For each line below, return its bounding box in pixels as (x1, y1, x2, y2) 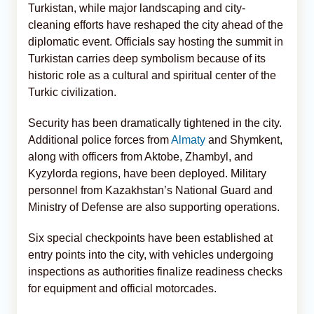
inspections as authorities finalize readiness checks (28, 265, 282, 278)
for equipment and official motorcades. (28, 282, 217, 294)
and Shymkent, (205, 133, 282, 146)
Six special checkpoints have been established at (28, 231, 273, 244)
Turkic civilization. (28, 86, 116, 98)
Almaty (171, 133, 205, 146)
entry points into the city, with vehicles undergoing (28, 248, 273, 261)
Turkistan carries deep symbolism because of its (28, 52, 266, 64)
